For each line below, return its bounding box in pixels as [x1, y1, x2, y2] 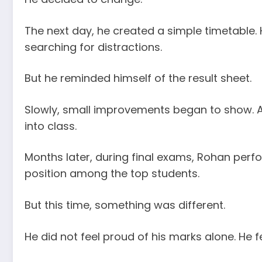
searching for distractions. [25, 39, 162, 54]
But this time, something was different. [25, 198, 225, 213]
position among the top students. [25, 166, 199, 181]
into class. [25, 118, 77, 133]
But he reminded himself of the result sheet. [25, 71, 251, 86]
